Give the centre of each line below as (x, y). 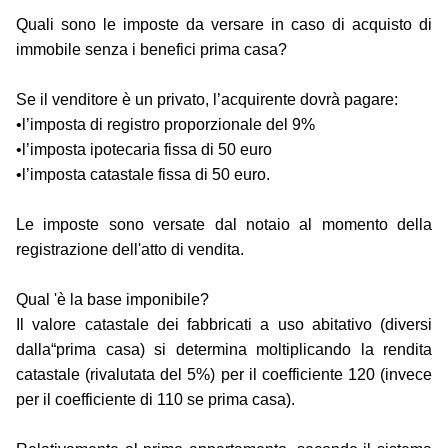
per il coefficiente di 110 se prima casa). (155, 400)
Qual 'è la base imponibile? (112, 300)
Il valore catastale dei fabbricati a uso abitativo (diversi (224, 325)
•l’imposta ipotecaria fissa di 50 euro (144, 150)
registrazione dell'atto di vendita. (130, 250)
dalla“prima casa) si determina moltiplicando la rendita (224, 350)
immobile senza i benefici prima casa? (151, 50)
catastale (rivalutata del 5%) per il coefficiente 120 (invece (224, 375)
